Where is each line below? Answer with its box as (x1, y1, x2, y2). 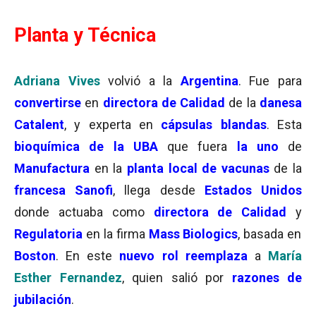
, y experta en (64, 117, 162, 132)
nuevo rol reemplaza (119, 248, 248, 263)
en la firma (83, 226, 149, 241)
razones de (231, 270, 302, 285)
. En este (56, 248, 120, 263)
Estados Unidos (204, 183, 303, 197)
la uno (236, 139, 279, 154)
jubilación (14, 292, 71, 307)
